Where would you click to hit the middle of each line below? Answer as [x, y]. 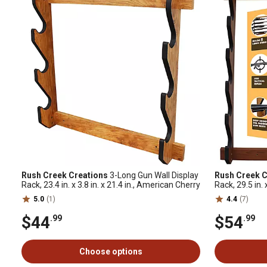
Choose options [111, 252]
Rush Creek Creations [65, 175]
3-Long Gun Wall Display [153, 175]
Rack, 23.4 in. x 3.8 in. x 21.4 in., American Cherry [111, 185]
